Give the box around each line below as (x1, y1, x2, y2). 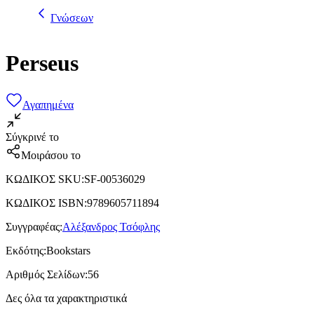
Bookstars (46, 244, 90, 257)
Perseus (6, 50, 78, 76)
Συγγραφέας (6, 220, 60, 233)
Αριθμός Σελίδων (6, 268, 85, 280)
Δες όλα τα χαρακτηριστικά (6, 292, 127, 304)
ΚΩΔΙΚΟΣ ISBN (6, 196, 84, 209)
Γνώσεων (50, 11, 93, 24)
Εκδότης (6, 244, 43, 257)
